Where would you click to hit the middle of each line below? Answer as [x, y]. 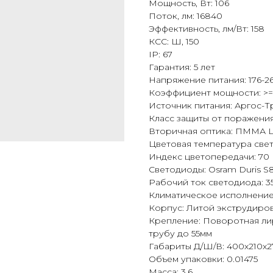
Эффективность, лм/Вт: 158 [207, 29]
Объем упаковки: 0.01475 [203, 259]
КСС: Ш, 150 [174, 42]
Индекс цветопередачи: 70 [209, 157]
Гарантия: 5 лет [182, 67]
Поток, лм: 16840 [186, 16]
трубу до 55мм [180, 234]
